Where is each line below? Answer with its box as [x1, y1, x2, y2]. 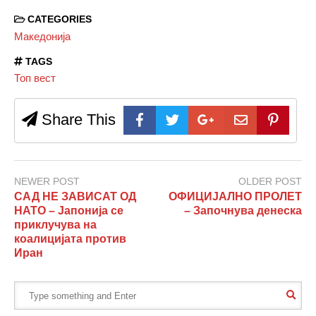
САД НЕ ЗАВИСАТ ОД [14, 190, 136, 203]
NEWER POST [14, 175, 80, 187]
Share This [37, 111, 116, 129]
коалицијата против [14, 233, 126, 245]
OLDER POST [238, 175, 302, 187]
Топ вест [14, 72, 56, 85]
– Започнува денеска [184, 205, 302, 217]
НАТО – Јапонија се [14, 205, 123, 217]
